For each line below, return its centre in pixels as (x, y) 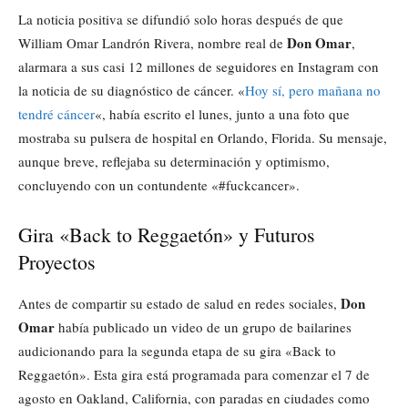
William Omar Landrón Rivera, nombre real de (153, 43)
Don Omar (319, 43)
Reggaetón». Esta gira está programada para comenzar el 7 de (194, 375)
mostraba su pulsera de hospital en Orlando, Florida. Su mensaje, (203, 138)
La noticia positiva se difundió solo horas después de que (181, 20)
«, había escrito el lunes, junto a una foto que (222, 114)
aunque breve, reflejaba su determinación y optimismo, (174, 162)
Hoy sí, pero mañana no (313, 91)
